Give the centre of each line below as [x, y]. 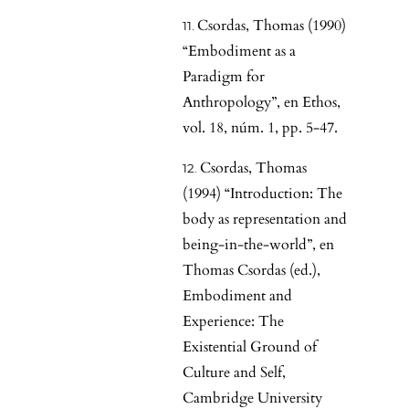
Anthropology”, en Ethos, [262, 103]
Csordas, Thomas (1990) [272, 26]
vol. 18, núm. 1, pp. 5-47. [260, 128]
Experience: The [233, 322]
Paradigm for [224, 77]
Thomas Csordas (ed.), [252, 271]
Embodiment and [237, 296]
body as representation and [265, 220]
